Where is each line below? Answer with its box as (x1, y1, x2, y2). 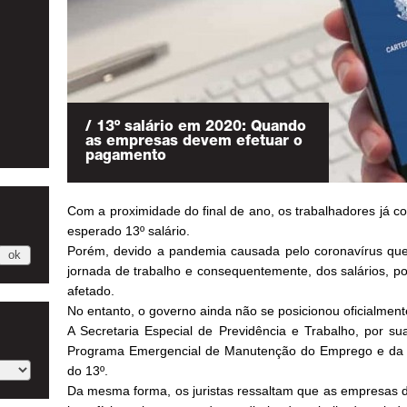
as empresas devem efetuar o (85, 135, 303, 150)
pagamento (85, 150, 166, 164)
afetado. (67, 283, 114, 298)
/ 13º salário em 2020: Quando (85, 121, 306, 135)
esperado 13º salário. (67, 223, 190, 238)
